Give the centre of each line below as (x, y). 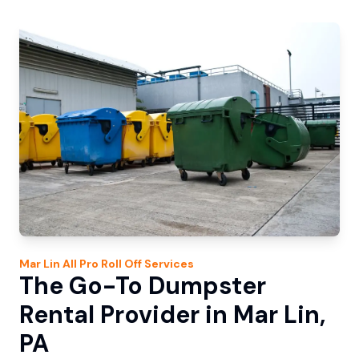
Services (168, 264)
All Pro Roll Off (102, 264)
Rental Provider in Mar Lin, (172, 315)
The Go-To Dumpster (143, 286)
